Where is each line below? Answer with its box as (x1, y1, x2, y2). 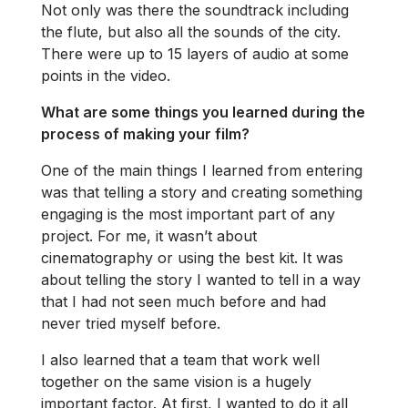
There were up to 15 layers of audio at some (41, 44, 349, 63)
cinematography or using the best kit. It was (41, 248, 343, 267)
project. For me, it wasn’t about (41, 226, 257, 245)
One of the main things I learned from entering (41, 160, 362, 179)
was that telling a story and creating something (41, 182, 362, 201)
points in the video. (41, 66, 170, 85)
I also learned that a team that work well (41, 350, 320, 369)
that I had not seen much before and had (41, 291, 326, 311)
